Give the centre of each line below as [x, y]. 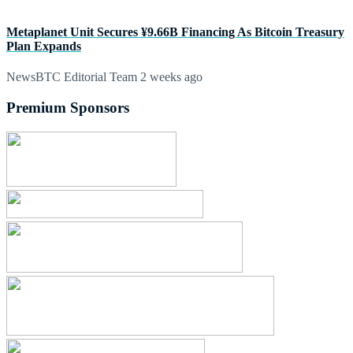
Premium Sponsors [68, 107]
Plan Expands [44, 46]
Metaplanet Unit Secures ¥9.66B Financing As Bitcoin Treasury [175, 32]
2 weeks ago [170, 77]
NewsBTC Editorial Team [72, 77]
